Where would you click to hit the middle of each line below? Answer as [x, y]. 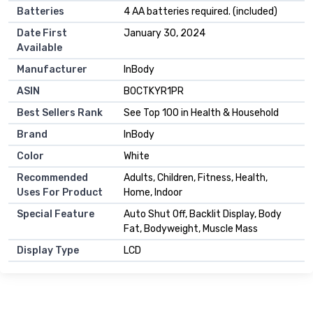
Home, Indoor [153, 192]
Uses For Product [60, 192]
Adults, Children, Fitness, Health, [196, 177]
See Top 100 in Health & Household [201, 112]
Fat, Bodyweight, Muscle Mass [191, 228]
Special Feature [56, 214]
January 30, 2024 [165, 33]
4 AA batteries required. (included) [201, 11]
